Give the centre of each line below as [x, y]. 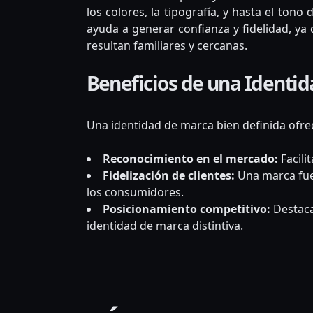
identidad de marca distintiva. [165, 226]
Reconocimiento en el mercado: [190, 159]
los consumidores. [135, 192]
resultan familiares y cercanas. [167, 46]
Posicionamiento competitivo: [186, 209]
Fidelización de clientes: [168, 176]
